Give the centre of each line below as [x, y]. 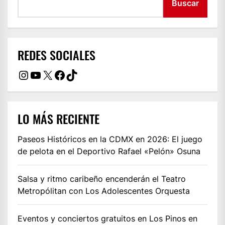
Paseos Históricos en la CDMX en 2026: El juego [110, 139]
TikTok [84, 74]
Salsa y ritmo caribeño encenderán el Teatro [102, 179]
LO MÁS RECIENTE [59, 118]
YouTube [53, 74]
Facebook [81, 74]
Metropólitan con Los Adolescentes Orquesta [104, 191]
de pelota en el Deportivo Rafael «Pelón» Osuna [109, 151]
